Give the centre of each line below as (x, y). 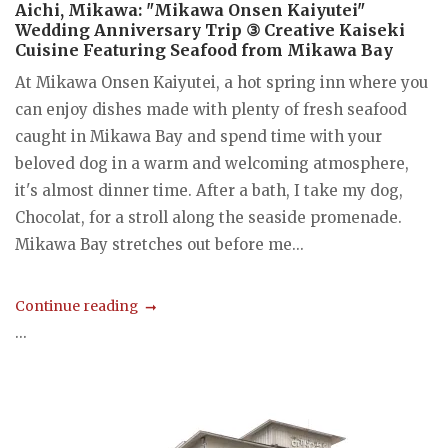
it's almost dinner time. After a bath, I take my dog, (209, 191)
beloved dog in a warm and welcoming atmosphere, (212, 164)
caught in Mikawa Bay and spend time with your (198, 137)
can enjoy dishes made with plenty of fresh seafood (211, 110)
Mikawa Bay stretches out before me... (159, 245)
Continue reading (76, 305)
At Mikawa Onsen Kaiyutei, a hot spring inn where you (221, 83)
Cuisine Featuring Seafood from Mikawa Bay (204, 50)
